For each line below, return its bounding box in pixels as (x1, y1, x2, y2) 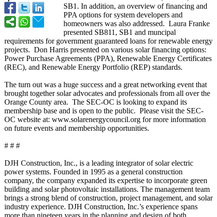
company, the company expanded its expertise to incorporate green (4, 176, 207, 185)
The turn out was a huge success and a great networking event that (4, 80, 207, 89)
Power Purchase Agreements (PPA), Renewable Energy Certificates (4, 54, 212, 62)
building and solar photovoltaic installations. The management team (4, 185, 210, 193)
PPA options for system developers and (63, 11, 183, 19)
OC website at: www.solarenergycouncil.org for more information (4, 115, 206, 124)
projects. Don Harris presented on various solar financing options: (4, 46, 206, 54)
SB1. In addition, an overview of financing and (63, 2, 207, 10)
